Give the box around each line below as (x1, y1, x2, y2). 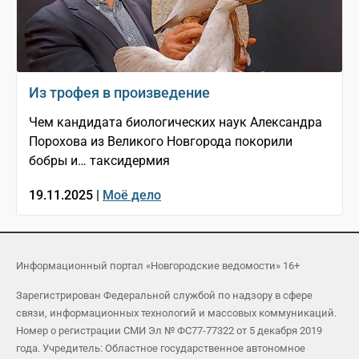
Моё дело (103, 188, 161, 204)
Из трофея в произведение (29, 84, 210, 102)
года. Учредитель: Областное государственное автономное (16, 342, 305, 355)
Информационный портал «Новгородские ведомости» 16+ (16, 260, 300, 272)
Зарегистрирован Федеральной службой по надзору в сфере (16, 289, 313, 302)
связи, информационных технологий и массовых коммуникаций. (16, 307, 337, 320)
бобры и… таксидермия (29, 153, 170, 169)
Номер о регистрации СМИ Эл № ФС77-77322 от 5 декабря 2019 (16, 325, 322, 337)
